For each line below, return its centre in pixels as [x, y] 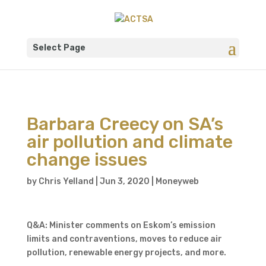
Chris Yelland [66, 181]
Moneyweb [177, 181]
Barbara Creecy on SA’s [125, 124]
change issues [87, 160]
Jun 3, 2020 [124, 181]
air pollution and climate [129, 142]
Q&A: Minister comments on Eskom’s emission [121, 225]
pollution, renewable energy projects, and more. [126, 253]
